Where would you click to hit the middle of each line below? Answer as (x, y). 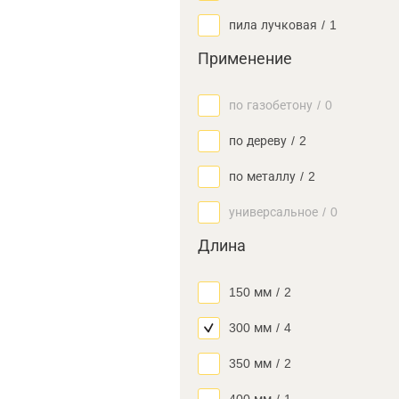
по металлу (262, 176)
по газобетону (271, 105)
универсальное (273, 212)
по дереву (258, 141)
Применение (245, 59)
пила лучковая (273, 25)
